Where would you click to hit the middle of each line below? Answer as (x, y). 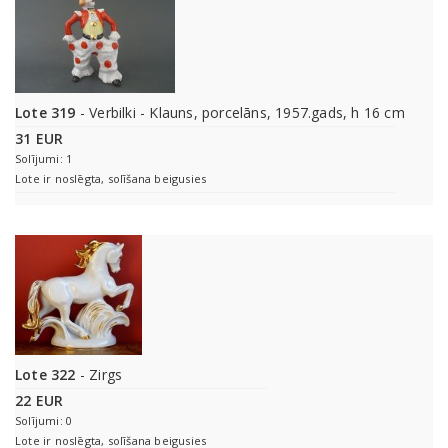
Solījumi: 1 (44, 159)
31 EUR (39, 139)
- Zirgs (99, 375)
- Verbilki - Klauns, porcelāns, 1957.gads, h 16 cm (240, 113)
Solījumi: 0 (44, 421)
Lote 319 (45, 113)
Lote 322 (45, 375)
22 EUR (39, 401)
